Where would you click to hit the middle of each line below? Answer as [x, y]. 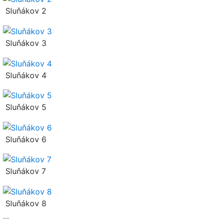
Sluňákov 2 [25, 11]
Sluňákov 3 [25, 43]
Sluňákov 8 [25, 204]
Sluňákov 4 [25, 75]
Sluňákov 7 [24, 171]
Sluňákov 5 [25, 107]
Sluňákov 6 [25, 139]
